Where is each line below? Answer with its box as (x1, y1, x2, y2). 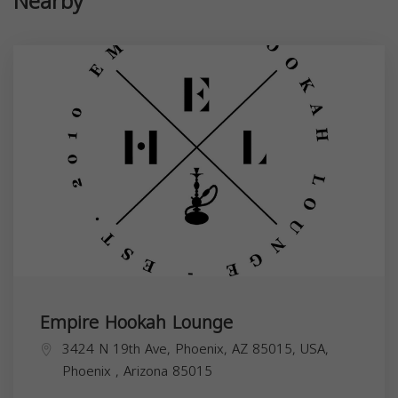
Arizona (123, 358, 172, 384)
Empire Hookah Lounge (40, 305, 233, 339)
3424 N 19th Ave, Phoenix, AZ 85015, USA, (62, 336, 329, 362)
